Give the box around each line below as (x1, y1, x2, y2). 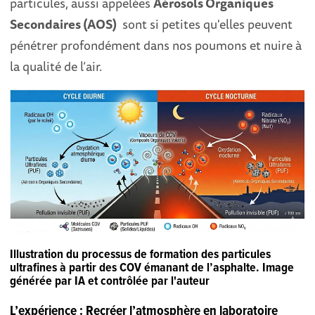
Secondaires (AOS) (10, 13, 117, 34)
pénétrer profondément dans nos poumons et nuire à (10, 34, 302, 55)
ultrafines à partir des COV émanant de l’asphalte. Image (10, 259, 295, 276)
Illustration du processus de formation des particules (10, 246, 271, 263)
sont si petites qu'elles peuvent (117, 13, 293, 34)
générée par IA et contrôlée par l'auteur (10, 273, 210, 290)
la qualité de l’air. (10, 56, 103, 76)
